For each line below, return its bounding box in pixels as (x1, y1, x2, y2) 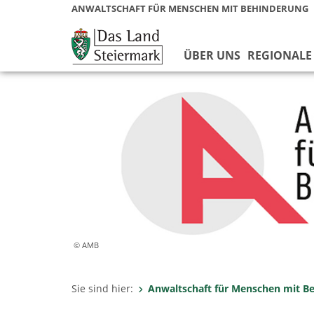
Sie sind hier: (71, 282, 133, 296)
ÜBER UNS (183, 48, 240, 63)
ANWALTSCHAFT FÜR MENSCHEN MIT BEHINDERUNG (71, 2, 308, 15)
